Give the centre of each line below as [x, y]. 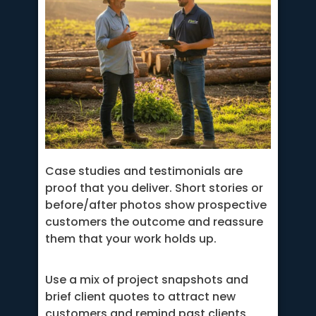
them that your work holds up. [131, 238]
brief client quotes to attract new [140, 297]
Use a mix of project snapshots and [147, 280]
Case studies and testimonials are [144, 171]
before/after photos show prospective [156, 205]
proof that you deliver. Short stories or [154, 188]
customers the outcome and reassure [154, 221]
